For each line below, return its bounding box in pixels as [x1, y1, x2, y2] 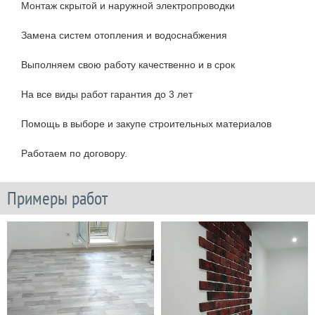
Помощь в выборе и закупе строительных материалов [21, 118, 271, 130]
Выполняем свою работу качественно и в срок [21, 59, 235, 71]
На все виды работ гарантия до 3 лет [21, 89, 193, 101]
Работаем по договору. [21, 148, 127, 160]
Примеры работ [7, 186, 108, 211]
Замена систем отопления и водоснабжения [21, 30, 227, 41]
